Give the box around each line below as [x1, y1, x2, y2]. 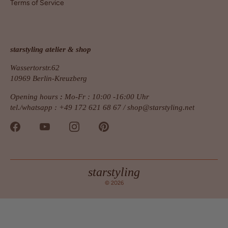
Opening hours [10, 93, 58, 101]
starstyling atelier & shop [10, 45, 91, 54]
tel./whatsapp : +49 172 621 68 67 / [10, 103, 127, 112]
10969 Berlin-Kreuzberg [10, 74, 87, 83]
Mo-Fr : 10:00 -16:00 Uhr [65, 93, 149, 101]
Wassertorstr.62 [10, 64, 60, 72]
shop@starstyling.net [127, 103, 194, 112]
